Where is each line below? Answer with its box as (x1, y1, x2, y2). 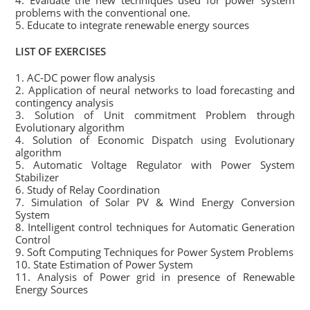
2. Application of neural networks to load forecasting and (15, 83, 295, 97)
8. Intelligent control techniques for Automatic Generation (15, 220, 295, 234)
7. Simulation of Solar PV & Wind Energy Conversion (15, 195, 295, 209)
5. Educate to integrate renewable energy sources (15, 18, 250, 32)
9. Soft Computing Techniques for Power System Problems (15, 245, 294, 259)
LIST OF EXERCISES (15, 44, 107, 58)
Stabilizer (15, 170, 60, 184)
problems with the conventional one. (15, 6, 191, 19)
